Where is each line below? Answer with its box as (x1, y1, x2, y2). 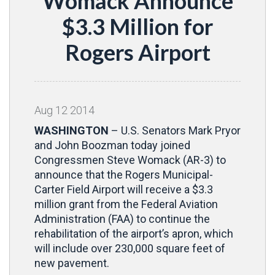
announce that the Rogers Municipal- (34, 168, 213, 181)
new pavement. (34, 257, 109, 269)
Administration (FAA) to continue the (34, 212, 210, 225)
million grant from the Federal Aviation (34, 198, 218, 211)
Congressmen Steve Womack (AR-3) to (34, 153, 226, 166)
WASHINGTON (34, 124, 109, 137)
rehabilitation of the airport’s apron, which (34, 227, 233, 240)
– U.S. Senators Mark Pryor (109, 124, 241, 137)
